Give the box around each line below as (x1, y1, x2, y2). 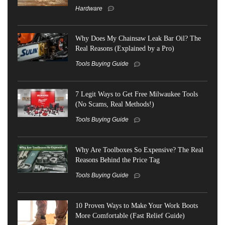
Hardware (75, 5, 102, 12)
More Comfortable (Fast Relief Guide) (75, 211, 185, 219)
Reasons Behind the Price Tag (75, 156, 160, 164)
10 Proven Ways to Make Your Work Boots (75, 201, 198, 209)
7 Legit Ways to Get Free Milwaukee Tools (75, 90, 198, 98)
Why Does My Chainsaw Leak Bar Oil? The (75, 34, 201, 43)
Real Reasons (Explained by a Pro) (75, 44, 174, 53)
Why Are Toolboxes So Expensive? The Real (75, 146, 203, 154)
